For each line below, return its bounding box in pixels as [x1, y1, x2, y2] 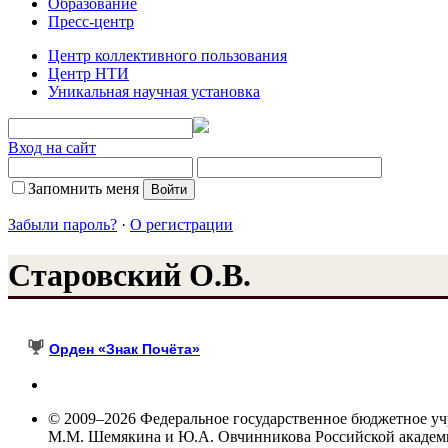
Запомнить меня [28, 179, 139, 197]
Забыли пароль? [8, 215, 117, 233]
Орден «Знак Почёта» [49, 341, 200, 358]
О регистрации [130, 215, 233, 233]
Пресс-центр [48, 12, 134, 30]
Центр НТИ [48, 64, 129, 82]
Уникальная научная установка [48, 82, 260, 100]
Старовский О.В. [8, 257, 251, 294]
